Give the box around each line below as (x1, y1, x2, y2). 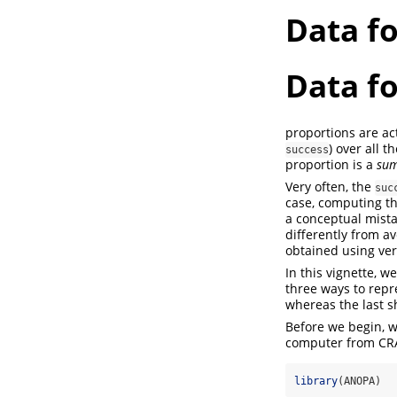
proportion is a (285, 155, 377, 173)
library (294, 374, 338, 387)
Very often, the (285, 177, 375, 195)
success (285, 143, 329, 156)
